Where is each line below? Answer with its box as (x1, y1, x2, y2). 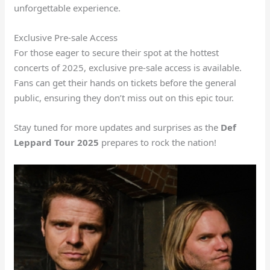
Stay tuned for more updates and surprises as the (14, 121, 221, 133)
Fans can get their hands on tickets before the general (14, 76, 237, 89)
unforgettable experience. (14, 1, 121, 14)
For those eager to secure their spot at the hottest (14, 46, 219, 58)
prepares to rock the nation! (99, 136, 217, 148)
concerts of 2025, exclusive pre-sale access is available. (14, 61, 242, 74)
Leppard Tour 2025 (14, 136, 99, 148)
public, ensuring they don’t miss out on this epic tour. (14, 91, 234, 104)
